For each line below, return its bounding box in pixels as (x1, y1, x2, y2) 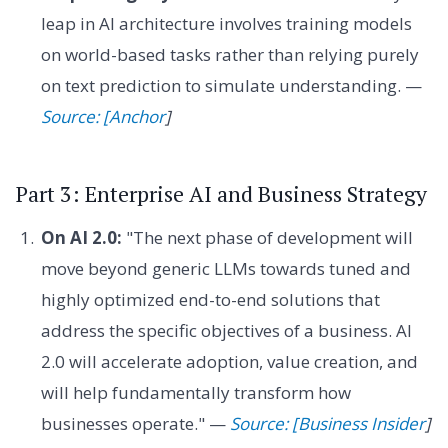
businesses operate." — (40, 411, 230, 435)
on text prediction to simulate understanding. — (40, 74, 422, 98)
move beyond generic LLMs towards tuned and (40, 256, 411, 280)
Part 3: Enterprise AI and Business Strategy (16, 180, 427, 209)
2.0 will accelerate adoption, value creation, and (40, 349, 418, 373)
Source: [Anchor (40, 105, 165, 129)
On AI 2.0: (40, 225, 122, 249)
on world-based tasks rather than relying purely (40, 43, 419, 67)
